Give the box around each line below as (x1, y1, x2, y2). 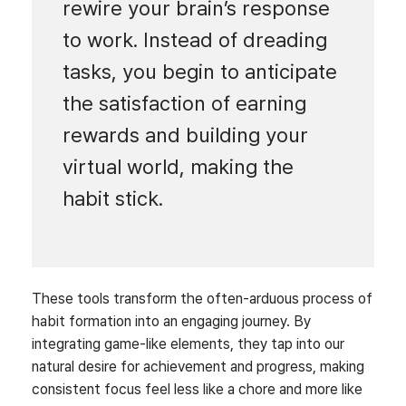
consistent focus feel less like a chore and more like (32, 381, 362, 399)
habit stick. (62, 187, 163, 211)
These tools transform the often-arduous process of (32, 290, 372, 308)
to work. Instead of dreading (62, 28, 327, 53)
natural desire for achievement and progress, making (32, 358, 364, 376)
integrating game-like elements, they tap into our (32, 335, 344, 353)
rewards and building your (62, 123, 308, 148)
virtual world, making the (62, 155, 294, 179)
